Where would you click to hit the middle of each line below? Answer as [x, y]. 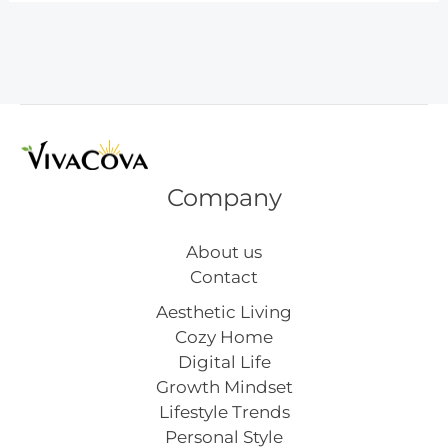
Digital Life [224, 362]
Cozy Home [224, 337]
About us [224, 252]
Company [224, 198]
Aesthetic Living [224, 312]
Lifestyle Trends [224, 412]
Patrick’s [70, 24]
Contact [224, 277]
